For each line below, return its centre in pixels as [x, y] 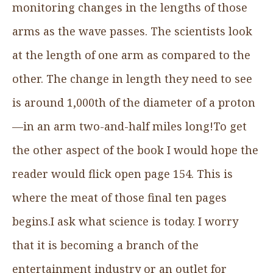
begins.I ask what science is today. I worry [125, 221]
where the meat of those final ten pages [119, 197]
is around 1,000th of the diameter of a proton [134, 102]
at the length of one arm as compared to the [131, 55]
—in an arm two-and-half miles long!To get [129, 126]
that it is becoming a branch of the [105, 245]
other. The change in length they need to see [132, 78]
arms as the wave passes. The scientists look [132, 31]
